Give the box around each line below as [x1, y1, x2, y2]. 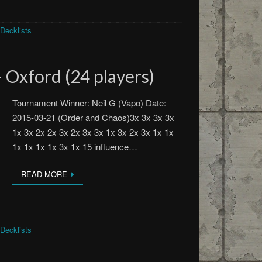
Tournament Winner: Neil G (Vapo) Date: [12, 96, 167, 109]
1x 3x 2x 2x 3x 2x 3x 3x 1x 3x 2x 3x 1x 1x [12, 126, 174, 138]
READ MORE [21, 168, 68, 180]
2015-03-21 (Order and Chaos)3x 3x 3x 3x [12, 111, 175, 123]
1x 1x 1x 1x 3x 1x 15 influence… [12, 140, 138, 153]
